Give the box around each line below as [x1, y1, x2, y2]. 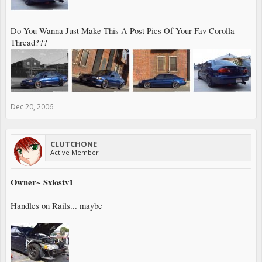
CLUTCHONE [50, 138, 97, 149]
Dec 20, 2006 [11, 101, 53, 112]
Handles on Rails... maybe [11, 199, 105, 211]
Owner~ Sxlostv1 [11, 175, 73, 188]
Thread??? [11, 36, 47, 48]
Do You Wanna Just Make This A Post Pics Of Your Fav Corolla [11, 25, 235, 36]
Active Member [50, 147, 99, 157]
